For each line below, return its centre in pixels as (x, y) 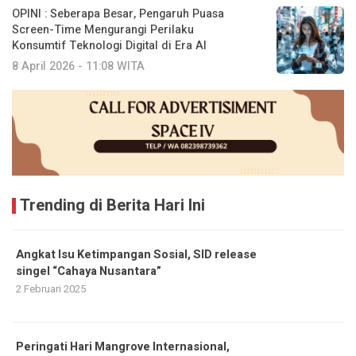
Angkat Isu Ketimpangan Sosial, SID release (136, 255)
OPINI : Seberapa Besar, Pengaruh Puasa (118, 14)
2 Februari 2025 (51, 289)
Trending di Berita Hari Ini (112, 206)
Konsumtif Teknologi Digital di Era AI (109, 46)
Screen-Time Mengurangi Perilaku (103, 30)
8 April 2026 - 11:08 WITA (78, 67)
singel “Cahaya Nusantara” (89, 272)
